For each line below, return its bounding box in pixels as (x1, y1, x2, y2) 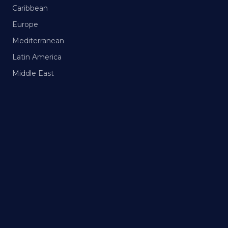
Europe (12, 20, 38, 29)
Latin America (12, 52, 62, 62)
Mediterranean (12, 36, 64, 45)
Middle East (12, 69, 54, 78)
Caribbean (12, 4, 48, 13)
